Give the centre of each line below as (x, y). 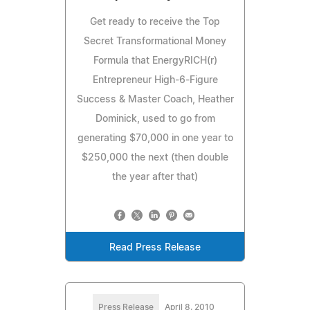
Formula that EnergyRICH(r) (155, 61)
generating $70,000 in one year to (155, 138)
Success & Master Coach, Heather (155, 99)
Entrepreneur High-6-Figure (155, 80)
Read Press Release (155, 247)
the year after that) (155, 177)
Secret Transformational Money (155, 41)
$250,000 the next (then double (155, 157)
